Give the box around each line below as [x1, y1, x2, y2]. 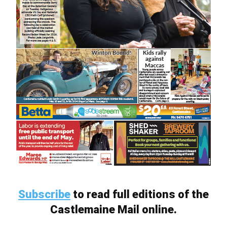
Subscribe [18, 188, 70, 201]
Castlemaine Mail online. [50, 203, 177, 216]
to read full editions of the [70, 188, 209, 201]
